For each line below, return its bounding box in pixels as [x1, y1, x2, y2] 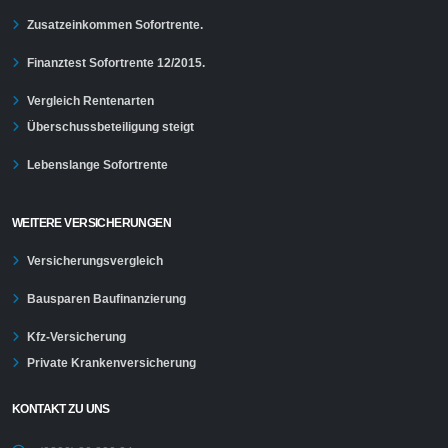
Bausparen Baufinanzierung [27, 292, 186, 306]
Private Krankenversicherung [27, 356, 196, 370]
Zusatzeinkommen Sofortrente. [27, 18, 203, 32]
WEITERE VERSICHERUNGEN [12, 216, 172, 230]
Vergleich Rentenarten [27, 94, 154, 108]
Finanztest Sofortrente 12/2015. [27, 56, 205, 70]
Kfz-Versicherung [27, 330, 126, 344]
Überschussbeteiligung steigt [27, 120, 194, 134]
